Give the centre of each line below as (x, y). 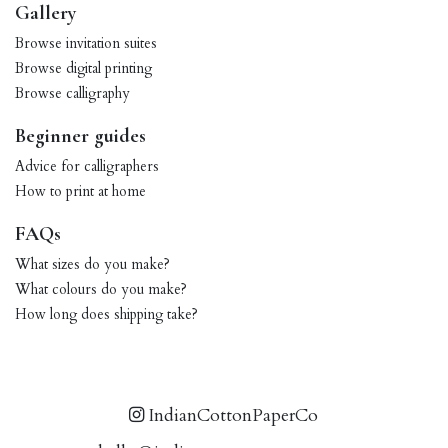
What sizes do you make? (92, 265)
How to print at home (80, 192)
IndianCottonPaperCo (231, 416)
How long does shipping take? (106, 315)
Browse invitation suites (86, 44)
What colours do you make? (101, 290)
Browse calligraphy (72, 94)
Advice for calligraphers (87, 167)
